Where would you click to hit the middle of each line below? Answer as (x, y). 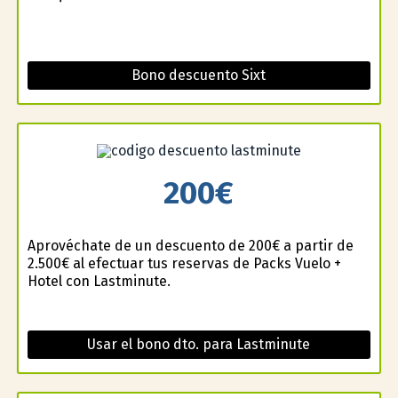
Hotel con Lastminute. (99, 282)
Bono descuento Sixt (199, 75)
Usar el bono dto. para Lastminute (199, 345)
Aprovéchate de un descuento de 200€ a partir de (190, 246)
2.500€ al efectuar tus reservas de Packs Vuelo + (184, 264)
